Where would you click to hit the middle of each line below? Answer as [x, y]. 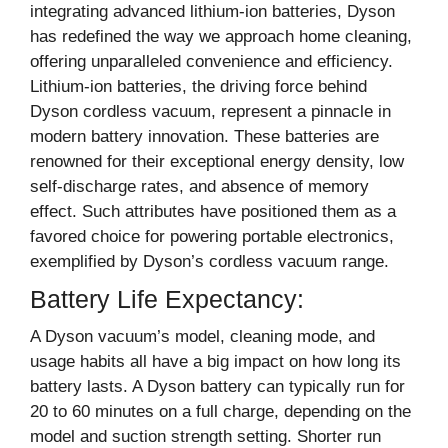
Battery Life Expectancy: [170, 298]
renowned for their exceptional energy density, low [217, 161]
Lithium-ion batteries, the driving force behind [198, 86]
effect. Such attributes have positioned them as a [213, 211]
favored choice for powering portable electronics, [212, 236]
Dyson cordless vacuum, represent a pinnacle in [210, 111]
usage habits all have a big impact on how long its [215, 361]
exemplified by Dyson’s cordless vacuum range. [209, 261]
